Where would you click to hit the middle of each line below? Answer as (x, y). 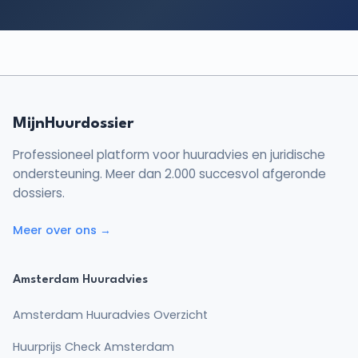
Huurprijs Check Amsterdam (93, 347)
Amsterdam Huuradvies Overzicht (110, 315)
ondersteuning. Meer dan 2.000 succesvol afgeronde (169, 174)
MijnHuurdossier (73, 124)
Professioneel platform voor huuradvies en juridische (169, 155)
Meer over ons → (62, 230)
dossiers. (39, 193)
